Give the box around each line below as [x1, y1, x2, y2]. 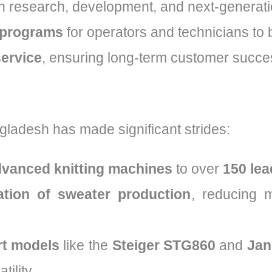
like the [59, 237, 112, 254]
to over [172, 161, 223, 177]
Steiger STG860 [112, 237, 216, 254]
